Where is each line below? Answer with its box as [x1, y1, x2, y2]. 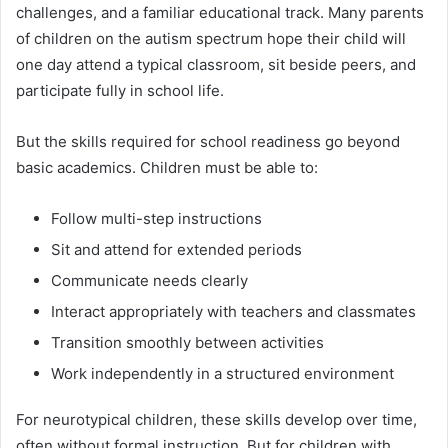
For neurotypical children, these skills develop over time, [16, 410, 417, 430]
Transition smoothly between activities [51, 333, 324, 353]
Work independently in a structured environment [51, 364, 394, 384]
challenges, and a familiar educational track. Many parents [16, 3, 424, 23]
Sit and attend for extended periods [51, 240, 302, 260]
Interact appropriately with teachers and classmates [51, 302, 416, 322]
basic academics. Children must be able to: [16, 158, 318, 178]
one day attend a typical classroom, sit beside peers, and [16, 55, 416, 75]
